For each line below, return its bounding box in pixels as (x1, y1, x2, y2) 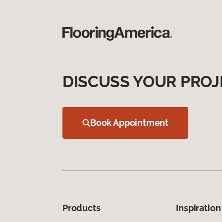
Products (62, 202, 101, 213)
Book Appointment (90, 117, 169, 128)
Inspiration (176, 202, 221, 213)
